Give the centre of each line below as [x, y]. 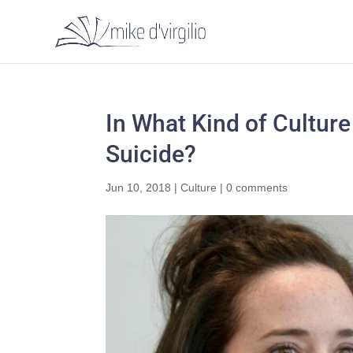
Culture [199, 188]
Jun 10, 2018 [139, 188]
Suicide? [151, 154]
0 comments [257, 188]
